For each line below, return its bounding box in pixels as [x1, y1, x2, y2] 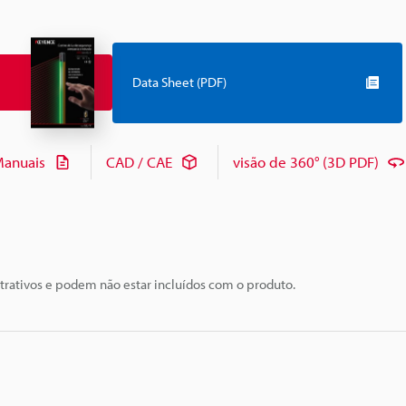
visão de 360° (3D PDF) [233, 152, 379, 172]
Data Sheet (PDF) [132, 73, 227, 92]
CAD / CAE [106, 152, 172, 172]
